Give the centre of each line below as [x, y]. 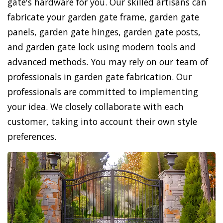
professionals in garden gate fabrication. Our [100, 77]
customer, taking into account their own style [102, 122]
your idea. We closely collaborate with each [96, 107]
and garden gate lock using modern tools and [102, 47]
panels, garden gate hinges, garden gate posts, [104, 32]
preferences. [32, 137]
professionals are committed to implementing [103, 92]
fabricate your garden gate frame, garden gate [103, 17]
